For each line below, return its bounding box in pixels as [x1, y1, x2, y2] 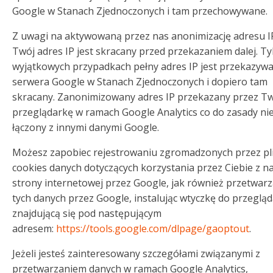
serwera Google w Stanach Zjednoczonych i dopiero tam [12, 75, 268, 88]
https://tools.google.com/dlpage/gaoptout [56, 222, 249, 235]
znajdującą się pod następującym [12, 207, 161, 220]
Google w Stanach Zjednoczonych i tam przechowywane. [12, 4, 268, 18]
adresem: [12, 222, 56, 235]
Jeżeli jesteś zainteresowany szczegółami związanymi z [12, 247, 260, 260]
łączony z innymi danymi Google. [12, 121, 159, 134]
